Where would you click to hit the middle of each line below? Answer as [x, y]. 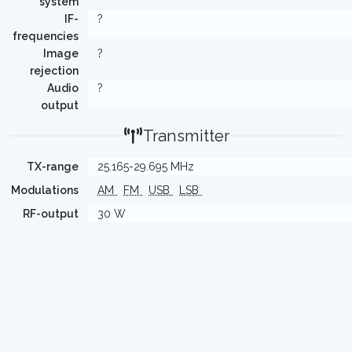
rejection [54, 71]
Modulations [45, 190]
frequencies [46, 36]
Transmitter [186, 136]
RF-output [51, 214]
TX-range [53, 167]
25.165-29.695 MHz [146, 167]
